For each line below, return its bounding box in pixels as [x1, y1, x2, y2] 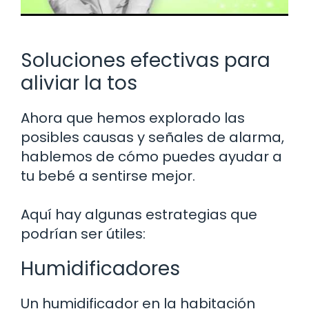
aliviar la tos [21, 69, 137, 97]
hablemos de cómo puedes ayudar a [21, 146, 282, 166]
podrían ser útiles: [21, 223, 146, 243]
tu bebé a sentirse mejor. [21, 166, 195, 186]
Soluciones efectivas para [21, 46, 270, 74]
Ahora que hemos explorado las [21, 108, 245, 128]
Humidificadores [21, 255, 180, 282]
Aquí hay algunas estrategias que [21, 204, 257, 224]
